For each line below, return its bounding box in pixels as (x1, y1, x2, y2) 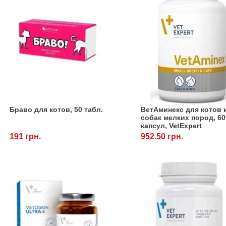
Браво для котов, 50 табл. (10, 105, 103, 114)
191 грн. (10, 132, 41, 141)
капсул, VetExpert (141, 122, 202, 130)
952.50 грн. (141, 132, 184, 141)
